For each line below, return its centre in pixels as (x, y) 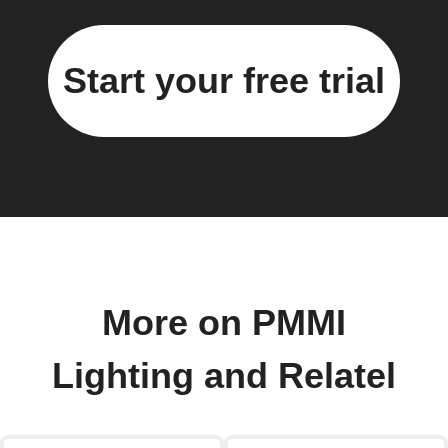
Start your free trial (224, 80)
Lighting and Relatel (224, 375)
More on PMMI (224, 322)
